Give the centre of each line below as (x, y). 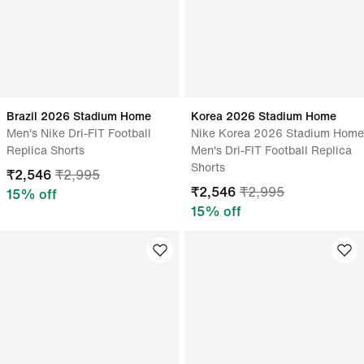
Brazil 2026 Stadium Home (79, 116)
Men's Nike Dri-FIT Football (79, 133)
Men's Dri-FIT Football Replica (271, 150)
